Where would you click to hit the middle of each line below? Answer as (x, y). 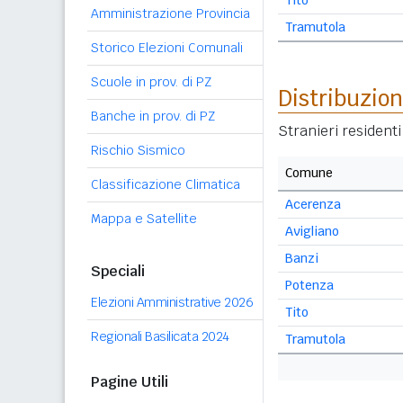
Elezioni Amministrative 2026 (172, 302)
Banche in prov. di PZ (153, 116)
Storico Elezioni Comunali (167, 48)
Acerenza (313, 204)
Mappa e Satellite (144, 219)
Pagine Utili (130, 382)
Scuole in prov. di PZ (151, 82)
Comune (309, 173)
